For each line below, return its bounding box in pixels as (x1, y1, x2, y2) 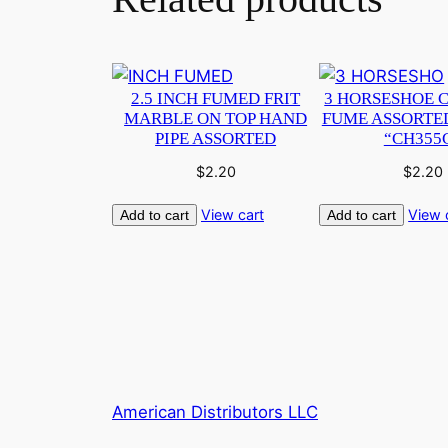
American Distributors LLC (112, 402, 318, 423)
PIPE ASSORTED (155, 128, 277, 148)
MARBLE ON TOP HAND (124, 108, 308, 128)
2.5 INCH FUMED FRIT (131, 88, 301, 108)
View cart (201, 206, 264, 224)
